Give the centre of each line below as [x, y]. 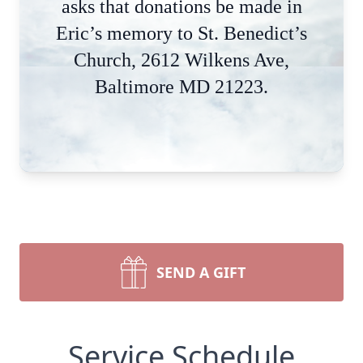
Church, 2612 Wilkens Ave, [181, 60]
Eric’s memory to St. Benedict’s [181, 33]
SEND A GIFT [201, 272]
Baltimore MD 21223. [181, 87]
